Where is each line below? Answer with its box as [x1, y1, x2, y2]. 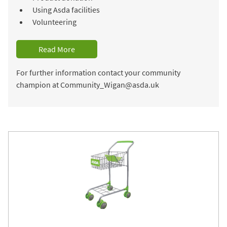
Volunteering [32, 16, 77, 27]
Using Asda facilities [32, 4, 100, 15]
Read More [39, 44, 75, 54]
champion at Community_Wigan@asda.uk [16, 79, 159, 90]
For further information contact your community [16, 67, 180, 78]
